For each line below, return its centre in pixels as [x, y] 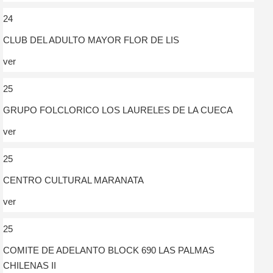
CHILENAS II [30, 265]
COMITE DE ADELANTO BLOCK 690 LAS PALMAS [109, 250]
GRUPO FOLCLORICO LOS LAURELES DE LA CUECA [118, 110]
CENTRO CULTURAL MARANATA [73, 180]
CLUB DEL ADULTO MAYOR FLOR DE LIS [91, 40]
